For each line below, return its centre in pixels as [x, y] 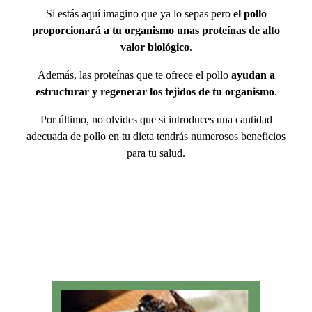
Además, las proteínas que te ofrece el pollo [134, 75]
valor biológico [155, 47]
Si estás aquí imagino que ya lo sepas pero [139, 13]
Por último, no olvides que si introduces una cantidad [156, 119]
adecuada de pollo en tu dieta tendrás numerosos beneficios [156, 136]
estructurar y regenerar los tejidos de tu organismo [155, 91]
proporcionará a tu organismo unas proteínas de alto [156, 30]
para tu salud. [156, 153]
